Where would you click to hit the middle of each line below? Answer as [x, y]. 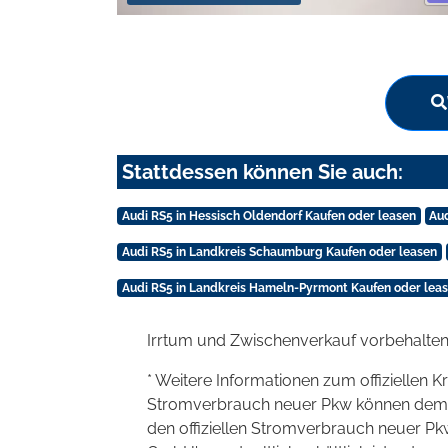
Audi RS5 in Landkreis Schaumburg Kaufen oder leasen [279, 251]
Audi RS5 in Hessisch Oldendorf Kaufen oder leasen [268, 215]
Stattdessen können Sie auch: [262, 171]
